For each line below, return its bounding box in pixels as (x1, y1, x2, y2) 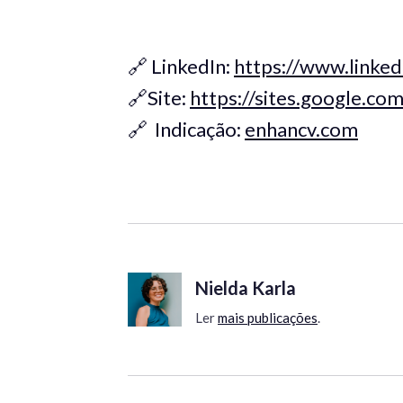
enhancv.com (245, 117, 358, 142)
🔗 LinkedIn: (128, 54, 234, 79)
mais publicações (218, 309, 318, 326)
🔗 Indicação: (128, 117, 245, 142)
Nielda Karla (195, 276, 296, 299)
